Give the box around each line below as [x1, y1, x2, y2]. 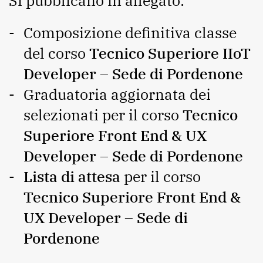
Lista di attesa [23, 167, 124, 186]
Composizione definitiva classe [23, 23, 237, 42]
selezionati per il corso [23, 105, 179, 124]
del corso [23, 43, 89, 63]
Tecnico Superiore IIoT [89, 43, 251, 63]
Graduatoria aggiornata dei [23, 85, 211, 104]
